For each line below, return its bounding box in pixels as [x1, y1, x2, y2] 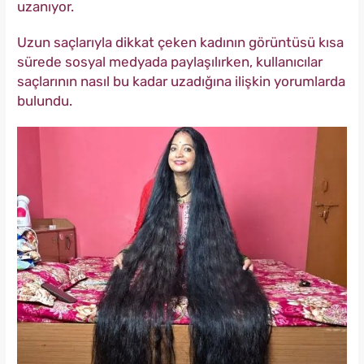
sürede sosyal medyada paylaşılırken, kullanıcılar [17, 54, 323, 71]
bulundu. [17, 93, 72, 110]
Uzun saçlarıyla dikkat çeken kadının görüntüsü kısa [17, 34, 344, 51]
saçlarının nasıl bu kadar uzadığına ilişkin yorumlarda [17, 73, 345, 90]
